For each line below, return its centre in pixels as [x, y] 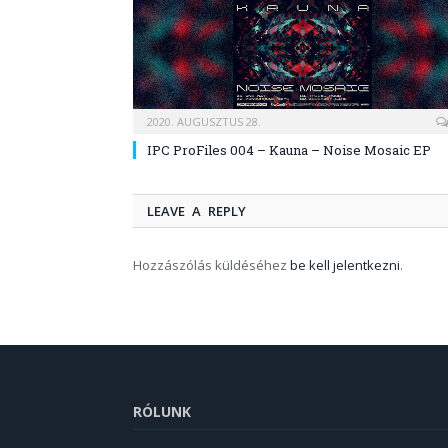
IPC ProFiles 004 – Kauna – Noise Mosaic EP [289, 150]
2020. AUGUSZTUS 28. [204, 122]
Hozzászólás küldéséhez [211, 265]
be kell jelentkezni [345, 265]
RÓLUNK [162, 412]
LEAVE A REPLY [196, 211]
